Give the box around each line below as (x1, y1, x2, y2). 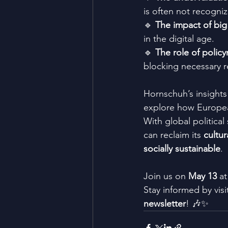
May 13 (188, 170, 217, 182)
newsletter (144, 197, 186, 209)
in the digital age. (144, 33, 214, 44)
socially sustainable (144, 142, 220, 154)
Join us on (144, 170, 188, 182)
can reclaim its (144, 129, 204, 140)
